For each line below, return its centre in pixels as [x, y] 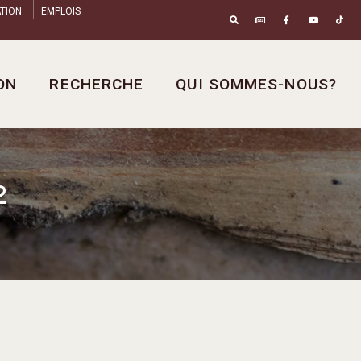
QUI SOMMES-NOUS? [256, 85]
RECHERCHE [97, 85]
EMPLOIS [61, 11]
